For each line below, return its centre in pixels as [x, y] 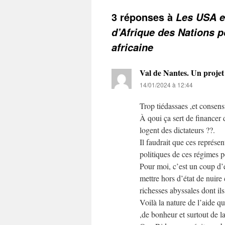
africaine [132, 47]
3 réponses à [144, 17]
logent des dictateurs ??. [177, 130]
